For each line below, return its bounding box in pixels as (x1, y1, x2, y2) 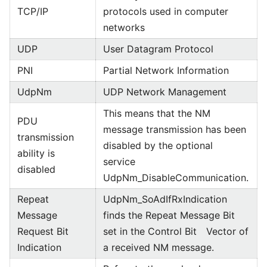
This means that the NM (103, 107, 210, 119)
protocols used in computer (103, 5, 228, 17)
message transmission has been (103, 123, 246, 135)
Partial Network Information (103, 64, 229, 76)
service (103, 156, 135, 167)
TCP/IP (17, 5, 48, 17)
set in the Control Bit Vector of (103, 225, 249, 237)
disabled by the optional (103, 139, 222, 151)
